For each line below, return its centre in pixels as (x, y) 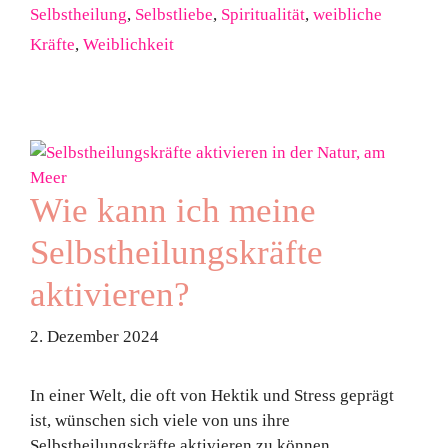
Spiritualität (263, 14)
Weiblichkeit (128, 44)
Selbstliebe (174, 14)
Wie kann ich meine (173, 210)
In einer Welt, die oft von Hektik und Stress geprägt (212, 395)
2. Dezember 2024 (94, 336)
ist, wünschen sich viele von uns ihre (160, 420)
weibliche (347, 14)
